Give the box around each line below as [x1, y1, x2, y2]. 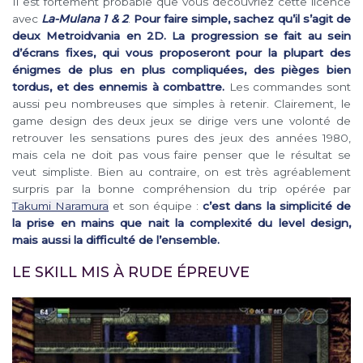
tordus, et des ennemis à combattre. [12, 80, 225, 94]
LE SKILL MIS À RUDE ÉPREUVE [12, 263, 250, 282]
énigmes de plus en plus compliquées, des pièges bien [12, 63, 351, 77]
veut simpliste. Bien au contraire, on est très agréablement [12, 165, 351, 179]
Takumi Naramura [12, 199, 109, 213]
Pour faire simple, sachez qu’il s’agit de [133, 12, 352, 26]
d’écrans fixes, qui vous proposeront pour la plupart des [12, 46, 351, 60]
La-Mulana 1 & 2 [41, 12, 128, 26]
